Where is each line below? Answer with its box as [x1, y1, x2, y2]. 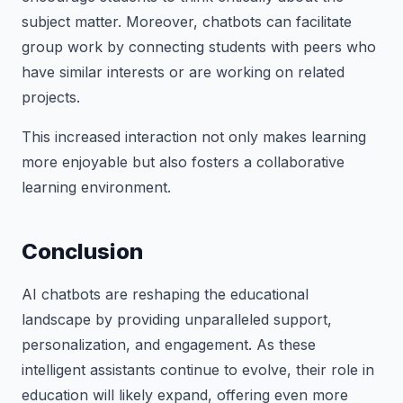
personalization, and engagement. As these [22, 336, 316, 354]
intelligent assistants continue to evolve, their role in [22, 361, 374, 379]
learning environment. [22, 178, 171, 196]
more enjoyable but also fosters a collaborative [22, 153, 345, 171]
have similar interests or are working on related [22, 63, 345, 81]
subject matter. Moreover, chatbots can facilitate [22, 13, 352, 31]
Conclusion [22, 238, 143, 264]
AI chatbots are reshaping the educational [22, 285, 309, 303]
